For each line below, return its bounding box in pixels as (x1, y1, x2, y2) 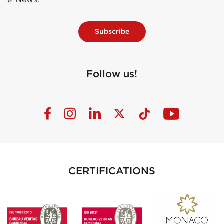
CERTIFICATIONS (68, 164, 155, 177)
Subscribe (94, 27, 129, 36)
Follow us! (86, 67, 137, 80)
